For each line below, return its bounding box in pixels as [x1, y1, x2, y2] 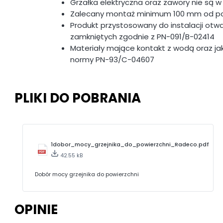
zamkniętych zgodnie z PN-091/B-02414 [70, 31, 215, 42]
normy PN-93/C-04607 [70, 54, 154, 65]
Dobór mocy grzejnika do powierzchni [35, 170, 139, 178]
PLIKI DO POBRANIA [14, 89, 141, 108]
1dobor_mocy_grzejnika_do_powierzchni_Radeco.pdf [51, 140, 209, 148]
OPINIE [14, 201, 58, 219]
